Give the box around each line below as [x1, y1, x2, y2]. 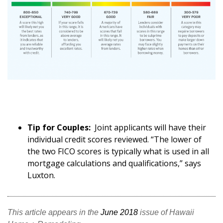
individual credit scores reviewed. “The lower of [27, 133, 202, 145]
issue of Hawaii [138, 208, 194, 217]
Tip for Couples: [27, 121, 91, 133]
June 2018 [101, 208, 138, 217]
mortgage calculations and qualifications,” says [27, 157, 201, 169]
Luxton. [27, 169, 59, 181]
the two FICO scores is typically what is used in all [27, 145, 209, 157]
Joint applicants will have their [91, 121, 206, 133]
